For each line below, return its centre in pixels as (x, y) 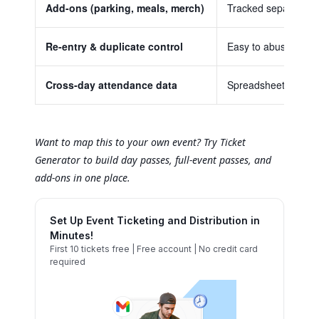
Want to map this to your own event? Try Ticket (140, 142)
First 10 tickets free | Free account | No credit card (154, 249)
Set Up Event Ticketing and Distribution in (155, 220)
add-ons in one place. (83, 177)
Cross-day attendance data (111, 84)
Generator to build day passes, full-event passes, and (153, 159)
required (68, 261)
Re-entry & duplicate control (114, 46)
